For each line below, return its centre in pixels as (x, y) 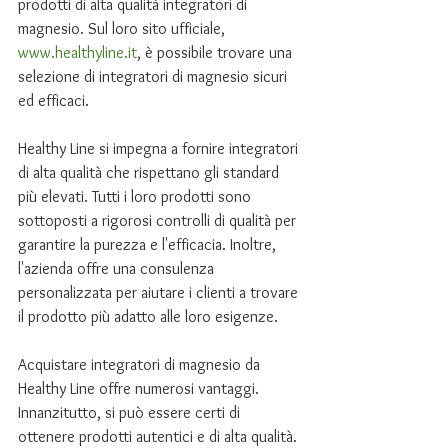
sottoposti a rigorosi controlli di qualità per (159, 220)
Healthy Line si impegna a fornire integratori (160, 148)
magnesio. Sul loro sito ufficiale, (123, 28)
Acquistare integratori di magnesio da (141, 364)
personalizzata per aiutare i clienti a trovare (160, 292)
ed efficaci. (53, 100)
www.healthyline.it (77, 52)
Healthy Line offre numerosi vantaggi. (140, 388)
